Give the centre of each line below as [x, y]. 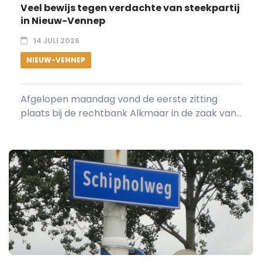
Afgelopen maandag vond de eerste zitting [119, 99]
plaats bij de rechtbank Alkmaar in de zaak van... [131, 113]
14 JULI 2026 [56, 40]
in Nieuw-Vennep [63, 20]
